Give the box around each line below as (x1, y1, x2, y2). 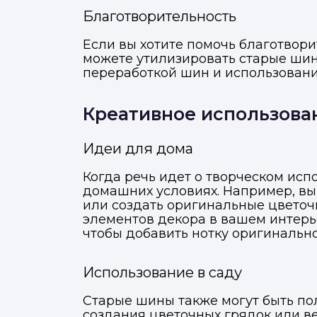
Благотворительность (83, 8, 236, 25)
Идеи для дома (83, 140, 193, 157)
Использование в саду (83, 264, 242, 281)
